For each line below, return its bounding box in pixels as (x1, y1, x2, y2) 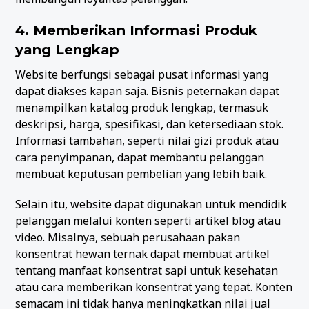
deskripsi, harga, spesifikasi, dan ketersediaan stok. (15, 116, 284, 132)
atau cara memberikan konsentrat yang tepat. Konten (15, 279, 293, 295)
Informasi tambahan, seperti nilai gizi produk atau (15, 132, 279, 148)
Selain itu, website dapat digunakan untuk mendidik (15, 196, 288, 212)
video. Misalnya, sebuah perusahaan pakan (15, 229, 241, 245)
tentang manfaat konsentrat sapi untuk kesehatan (15, 262, 279, 278)
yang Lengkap (15, 41, 120, 58)
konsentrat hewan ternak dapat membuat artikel (15, 246, 270, 261)
